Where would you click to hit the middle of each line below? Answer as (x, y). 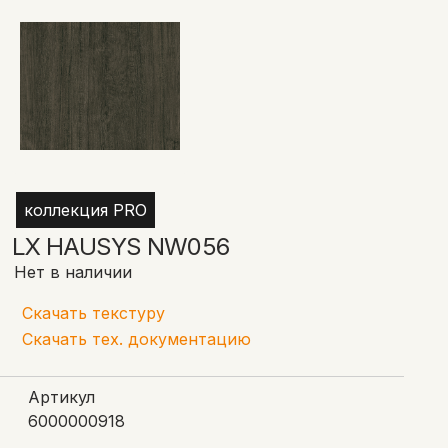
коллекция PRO (85, 210)
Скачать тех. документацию (136, 339)
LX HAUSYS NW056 (120, 246)
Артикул (61, 397)
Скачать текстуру (93, 313)
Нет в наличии (73, 272)
